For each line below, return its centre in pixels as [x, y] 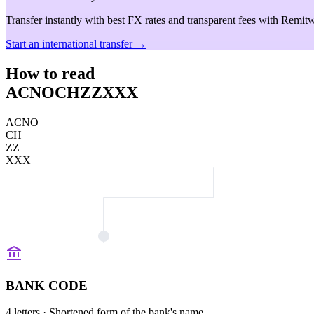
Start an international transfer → [76, 44]
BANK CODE [47, 285]
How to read [50, 73]
